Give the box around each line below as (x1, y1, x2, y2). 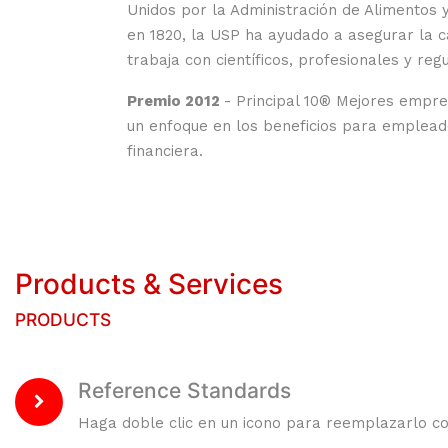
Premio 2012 (127, 92, 224, 110)
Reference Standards (78, 378, 291, 403)
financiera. (127, 142, 203, 160)
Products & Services (15, 267, 283, 301)
